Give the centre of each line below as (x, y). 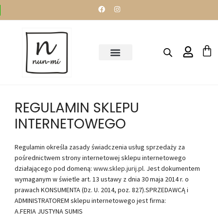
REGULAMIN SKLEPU (77, 108)
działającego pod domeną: (54, 168)
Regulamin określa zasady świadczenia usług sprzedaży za (100, 147)
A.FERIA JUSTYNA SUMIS (49, 211)
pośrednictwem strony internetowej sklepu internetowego (100, 157)
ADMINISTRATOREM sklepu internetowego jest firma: (90, 200)
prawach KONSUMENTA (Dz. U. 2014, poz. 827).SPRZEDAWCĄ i (101, 190)
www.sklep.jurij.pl (118, 168)
